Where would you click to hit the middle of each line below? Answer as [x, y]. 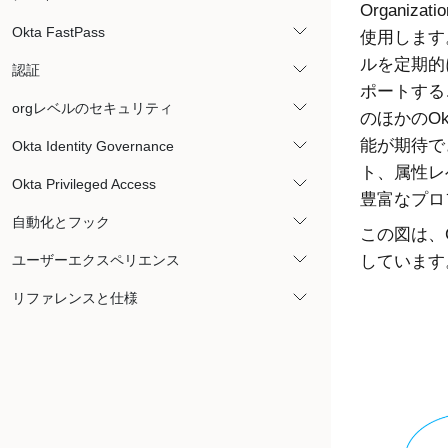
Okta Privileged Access [84, 184]
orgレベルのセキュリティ [92, 108]
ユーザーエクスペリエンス [96, 260]
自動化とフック [61, 222]
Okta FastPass [58, 32]
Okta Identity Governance [93, 146]
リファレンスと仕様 [75, 298]
